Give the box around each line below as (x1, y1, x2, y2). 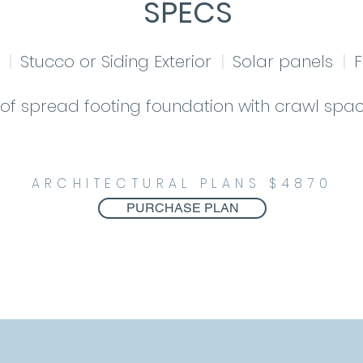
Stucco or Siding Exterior (19, 49, 221, 73)
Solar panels (232, 49, 343, 73)
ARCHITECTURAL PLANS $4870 (31, 173, 333, 193)
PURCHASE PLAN (126, 199, 239, 216)
